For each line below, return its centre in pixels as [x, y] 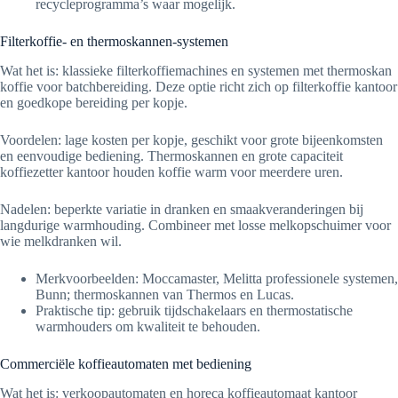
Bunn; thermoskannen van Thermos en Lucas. [165, 295]
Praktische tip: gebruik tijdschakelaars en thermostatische [194, 311]
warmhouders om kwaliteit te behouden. [148, 327]
